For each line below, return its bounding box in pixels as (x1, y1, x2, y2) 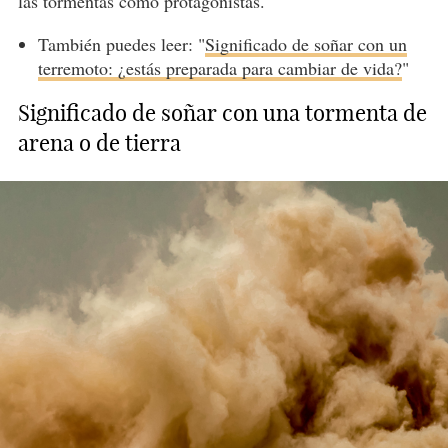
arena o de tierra (17, 129, 181, 158)
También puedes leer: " (37, 32, 205, 57)
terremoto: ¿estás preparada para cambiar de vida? (37, 56, 402, 81)
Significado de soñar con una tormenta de (17, 99, 427, 128)
